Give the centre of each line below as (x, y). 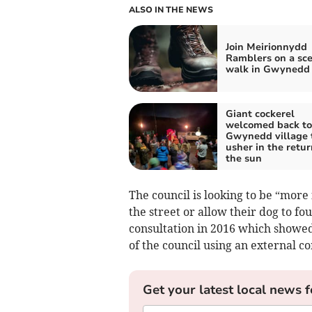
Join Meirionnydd (266, 47)
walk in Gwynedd (267, 70)
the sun (243, 159)
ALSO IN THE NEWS (171, 10)
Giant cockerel (260, 114)
